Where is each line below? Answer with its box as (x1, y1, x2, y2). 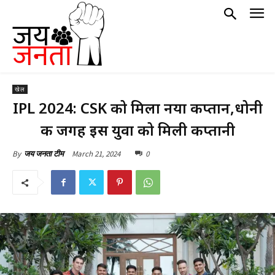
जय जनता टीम (24, 149, 64, 159)
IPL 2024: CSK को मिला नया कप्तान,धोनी (12, 98, 263, 118)
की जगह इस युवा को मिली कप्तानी (40, 120, 235, 140)
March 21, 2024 (72, 148, 120, 159)
